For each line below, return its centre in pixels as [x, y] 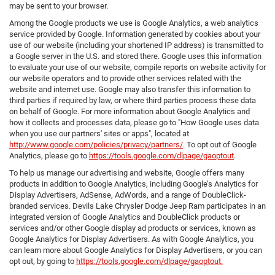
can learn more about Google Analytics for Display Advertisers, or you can [136, 250]
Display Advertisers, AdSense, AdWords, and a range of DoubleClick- [128, 195]
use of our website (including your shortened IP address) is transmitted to [136, 45]
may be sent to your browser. [59, 6]
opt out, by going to [43, 261]
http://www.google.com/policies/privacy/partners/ [96, 145]
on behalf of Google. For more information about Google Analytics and [130, 112]
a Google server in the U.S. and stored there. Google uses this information [135, 56]
